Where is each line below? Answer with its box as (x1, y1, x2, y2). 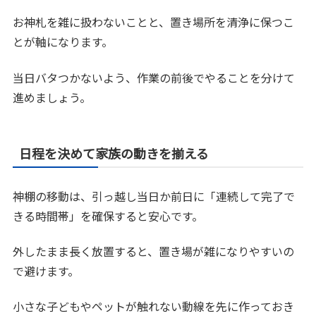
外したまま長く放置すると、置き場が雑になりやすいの (13, 243, 295, 260)
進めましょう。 (13, 88, 92, 106)
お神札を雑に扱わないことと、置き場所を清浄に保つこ (13, 13, 295, 31)
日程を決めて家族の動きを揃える (19, 143, 209, 162)
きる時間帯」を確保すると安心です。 (13, 207, 204, 224)
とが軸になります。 (13, 33, 114, 51)
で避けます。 (13, 262, 80, 280)
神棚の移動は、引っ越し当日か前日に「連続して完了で (13, 187, 296, 205)
